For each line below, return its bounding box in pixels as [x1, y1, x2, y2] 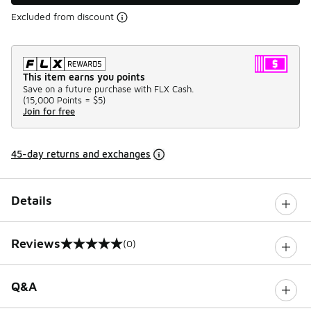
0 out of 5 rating [10, 242, 108, 258]
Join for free [23, 106, 75, 117]
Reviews [11, 236, 60, 251]
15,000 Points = [26, 94, 90, 106]
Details [11, 193, 52, 208]
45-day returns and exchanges [11, 148, 151, 160]
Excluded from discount [11, 10, 114, 22]
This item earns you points [23, 71, 145, 83]
